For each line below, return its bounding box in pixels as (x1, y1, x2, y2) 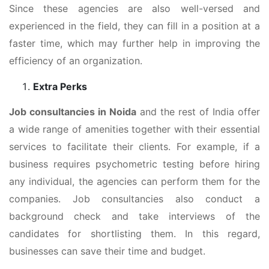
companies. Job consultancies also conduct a (9, 192, 260, 205)
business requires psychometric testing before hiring (9, 157, 260, 170)
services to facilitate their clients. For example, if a (9, 140, 260, 153)
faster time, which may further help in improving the (9, 37, 260, 49)
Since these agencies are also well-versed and (9, 2, 260, 14)
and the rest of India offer (136, 105, 260, 118)
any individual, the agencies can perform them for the (9, 175, 260, 187)
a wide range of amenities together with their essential (9, 122, 260, 135)
